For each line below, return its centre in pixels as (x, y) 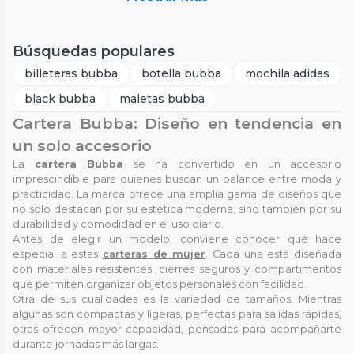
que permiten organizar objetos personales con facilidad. (160, 284)
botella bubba (181, 73)
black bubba (60, 98)
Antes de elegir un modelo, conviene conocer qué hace (177, 239)
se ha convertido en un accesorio (232, 164)
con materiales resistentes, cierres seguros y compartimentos (177, 269)
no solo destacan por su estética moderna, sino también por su (177, 209)
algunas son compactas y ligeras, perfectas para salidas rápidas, (177, 314)
